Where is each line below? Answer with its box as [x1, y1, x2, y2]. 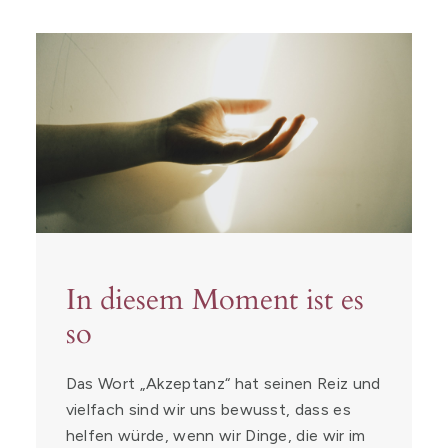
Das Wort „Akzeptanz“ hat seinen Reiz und [65, 374, 381, 393]
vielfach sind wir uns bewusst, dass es [65, 400, 351, 419]
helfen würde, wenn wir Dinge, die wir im [65, 426, 366, 445]
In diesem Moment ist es [65, 280, 364, 319]
